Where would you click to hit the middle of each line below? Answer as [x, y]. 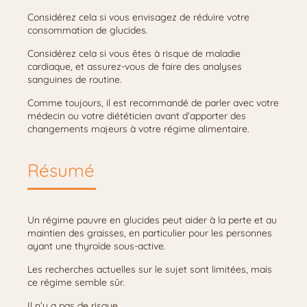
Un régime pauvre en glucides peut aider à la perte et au [152, 220]
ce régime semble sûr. [76, 282]
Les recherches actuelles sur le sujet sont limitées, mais [150, 269]
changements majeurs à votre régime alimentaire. [138, 129]
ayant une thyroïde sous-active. [97, 246]
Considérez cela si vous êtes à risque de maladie [134, 53]
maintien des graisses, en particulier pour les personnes [150, 233]
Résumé [61, 170]
